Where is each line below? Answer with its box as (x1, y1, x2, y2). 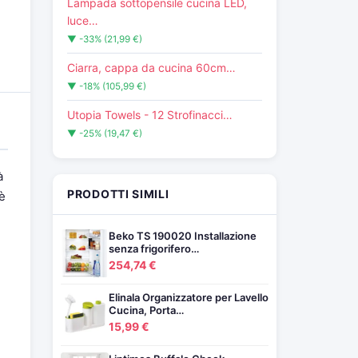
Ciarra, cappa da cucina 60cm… (67, 61, 236, 74)
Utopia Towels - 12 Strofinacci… (67, 108, 233, 121)
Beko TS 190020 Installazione (109, 229, 257, 242)
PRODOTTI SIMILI (67, 187, 169, 201)
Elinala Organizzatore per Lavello (109, 291, 268, 304)
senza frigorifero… (109, 242, 199, 255)
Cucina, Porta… (109, 304, 184, 316)
